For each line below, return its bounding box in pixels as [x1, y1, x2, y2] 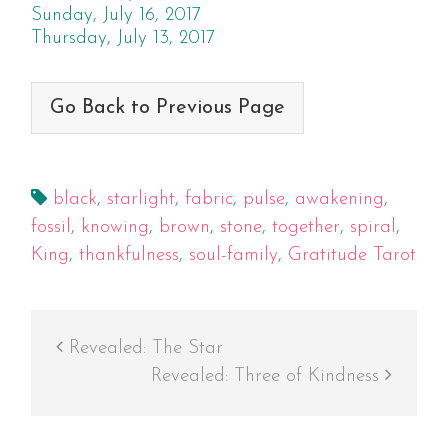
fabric [184, 190, 233, 210]
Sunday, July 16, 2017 [30, 5, 201, 25]
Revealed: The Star [62, 339, 223, 359]
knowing [80, 218, 149, 238]
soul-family [188, 246, 278, 266]
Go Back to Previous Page [49, 97, 285, 118]
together [271, 218, 340, 238]
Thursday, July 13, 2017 [30, 28, 215, 48]
